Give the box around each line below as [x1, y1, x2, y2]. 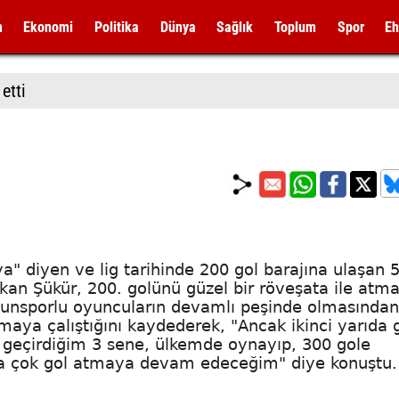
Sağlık [216, 19, 254, 36]
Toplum [273, 19, 316, 36]
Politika [94, 19, 139, 36]
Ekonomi [23, 19, 74, 36]
